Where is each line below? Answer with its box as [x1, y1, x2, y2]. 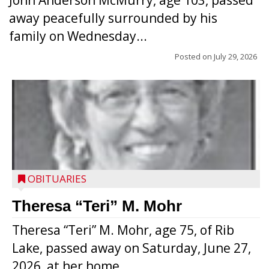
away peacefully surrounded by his [9, 10, 217, 26]
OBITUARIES [28, 172, 86, 186]
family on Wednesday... [9, 28, 147, 44]
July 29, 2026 [214, 51, 257, 62]
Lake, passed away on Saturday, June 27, [12, 240, 251, 256]
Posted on [175, 51, 214, 62]
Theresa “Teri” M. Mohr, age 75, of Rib [12, 222, 234, 238]
